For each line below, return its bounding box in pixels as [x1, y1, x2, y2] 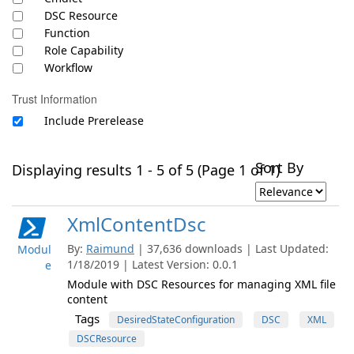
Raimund [86, 241, 134, 256]
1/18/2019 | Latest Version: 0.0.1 [67, 257, 238, 272]
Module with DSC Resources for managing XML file [67, 277, 336, 292]
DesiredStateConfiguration [117, 313, 235, 326]
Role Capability [44, 43, 123, 58]
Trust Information [12, 91, 97, 107]
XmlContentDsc [67, 211, 206, 237]
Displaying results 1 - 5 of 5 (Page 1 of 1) [12, 160, 280, 179]
